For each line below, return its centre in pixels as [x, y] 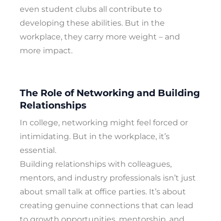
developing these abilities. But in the [92, 23]
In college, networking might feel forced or [104, 123]
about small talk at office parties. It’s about [103, 192]
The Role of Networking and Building [110, 93]
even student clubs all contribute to [91, 9]
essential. [38, 150]
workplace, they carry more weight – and [100, 37]
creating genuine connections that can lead [107, 206]
